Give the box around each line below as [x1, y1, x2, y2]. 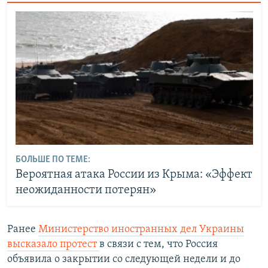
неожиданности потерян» [15, 184, 156, 196]
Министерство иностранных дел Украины [38, 224, 244, 236]
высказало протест [7, 239, 99, 251]
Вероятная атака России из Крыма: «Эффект [15, 168, 252, 181]
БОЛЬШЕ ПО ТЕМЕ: [15, 154, 90, 165]
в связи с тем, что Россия [99, 239, 218, 251]
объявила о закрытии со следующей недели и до [7, 254, 240, 266]
